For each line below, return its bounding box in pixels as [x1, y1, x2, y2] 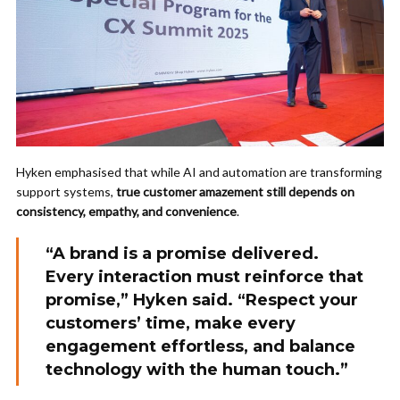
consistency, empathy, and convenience [16, 204, 237, 220]
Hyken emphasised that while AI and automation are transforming [16, 164, 382, 180]
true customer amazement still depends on [116, 184, 354, 200]
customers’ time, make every [46, 313, 296, 334]
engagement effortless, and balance [46, 337, 355, 357]
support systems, [16, 184, 116, 200]
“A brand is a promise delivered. [46, 244, 319, 264]
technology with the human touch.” [46, 360, 348, 380]
